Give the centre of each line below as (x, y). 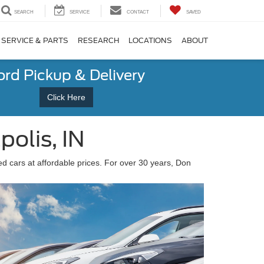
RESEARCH (98, 41)
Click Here (66, 97)
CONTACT (138, 12)
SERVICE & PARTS (35, 41)
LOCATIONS (150, 41)
